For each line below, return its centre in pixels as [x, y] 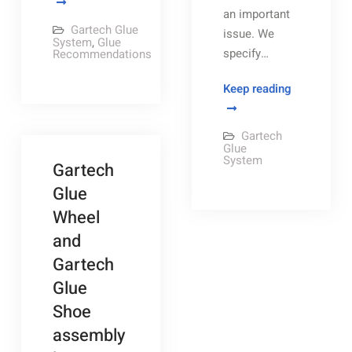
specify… [246, 53]
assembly [89, 335]
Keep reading [257, 89]
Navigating [319, 88]
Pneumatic [319, 147]
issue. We [248, 34]
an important [256, 14]
